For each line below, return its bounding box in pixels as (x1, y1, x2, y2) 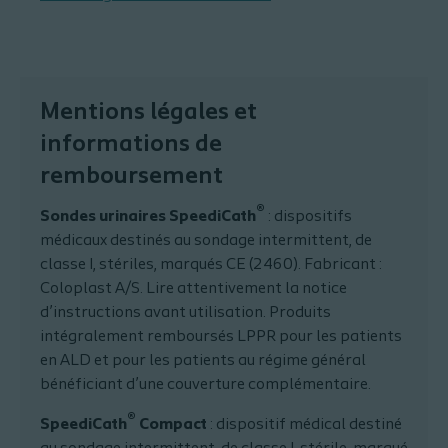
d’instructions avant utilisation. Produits (40, 304, 331, 321)
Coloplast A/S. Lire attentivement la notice (40, 280, 347, 297)
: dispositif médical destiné (207, 416, 402, 433)
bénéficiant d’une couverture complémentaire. (40, 376, 371, 393)
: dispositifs (265, 208, 352, 225)
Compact (136, 416, 207, 433)
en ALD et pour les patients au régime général (40, 352, 366, 369)
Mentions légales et (40, 100, 257, 125)
